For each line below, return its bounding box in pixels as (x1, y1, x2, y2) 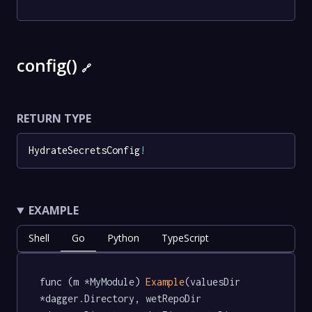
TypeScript (162, 231, 209, 245)
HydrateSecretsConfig (29, 144, 140, 157)
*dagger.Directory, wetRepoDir (40, 292, 207, 304)
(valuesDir (185, 275, 246, 288)
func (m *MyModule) (40, 275, 146, 288)
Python (107, 231, 139, 245)
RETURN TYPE (17, 110, 91, 126)
